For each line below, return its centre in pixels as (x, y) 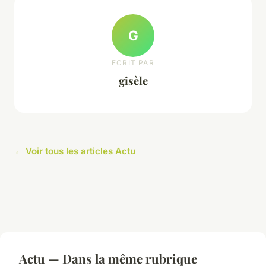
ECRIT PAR (133, 63)
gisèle (133, 81)
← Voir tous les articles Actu (75, 151)
